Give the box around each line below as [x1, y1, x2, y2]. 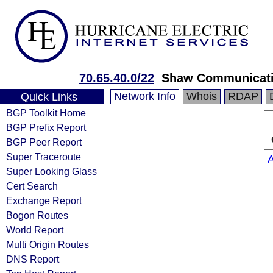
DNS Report [6, 253, 59, 264]
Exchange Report [6, 195, 82, 206]
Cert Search [6, 180, 58, 191]
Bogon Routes [6, 210, 68, 221]
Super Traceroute [6, 151, 81, 162]
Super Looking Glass [6, 166, 97, 177]
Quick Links [20, 91, 77, 103]
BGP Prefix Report [6, 122, 86, 133]
